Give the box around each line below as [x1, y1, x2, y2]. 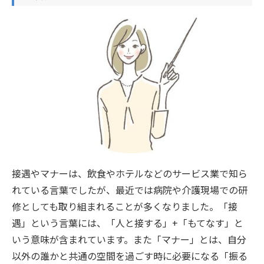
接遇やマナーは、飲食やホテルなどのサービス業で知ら [12, 166, 247, 180]
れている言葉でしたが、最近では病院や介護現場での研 [12, 182, 247, 197]
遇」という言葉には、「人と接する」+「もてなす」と [12, 215, 243, 230]
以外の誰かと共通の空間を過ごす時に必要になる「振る [12, 248, 247, 263]
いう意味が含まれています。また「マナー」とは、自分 [12, 232, 246, 246]
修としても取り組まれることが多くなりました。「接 [12, 199, 237, 213]
